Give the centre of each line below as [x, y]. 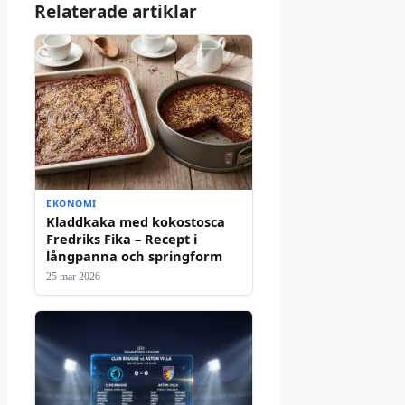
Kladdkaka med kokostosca [136, 221]
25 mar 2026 [73, 276]
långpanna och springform [134, 255]
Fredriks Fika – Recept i [122, 238]
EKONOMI [71, 203]
